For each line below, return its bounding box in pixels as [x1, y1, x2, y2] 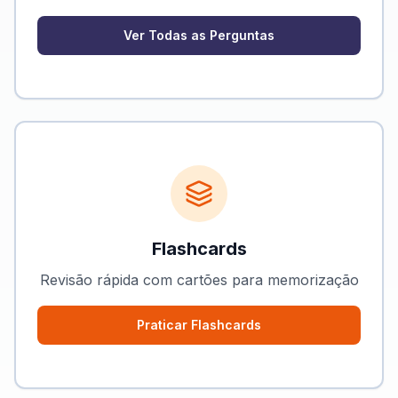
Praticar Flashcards [137, 317, 261, 332]
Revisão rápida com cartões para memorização [39, 271, 359, 289]
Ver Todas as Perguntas [123, 28, 275, 43]
